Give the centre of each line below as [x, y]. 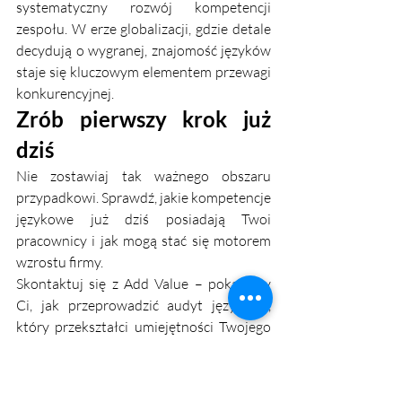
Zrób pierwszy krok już [144, 119]
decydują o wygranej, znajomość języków [144, 51]
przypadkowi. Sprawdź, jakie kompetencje [144, 198]
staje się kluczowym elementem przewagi [144, 72]
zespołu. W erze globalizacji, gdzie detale [144, 29]
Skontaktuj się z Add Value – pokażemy [144, 284]
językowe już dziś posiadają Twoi [144, 219]
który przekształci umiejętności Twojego [144, 327]
